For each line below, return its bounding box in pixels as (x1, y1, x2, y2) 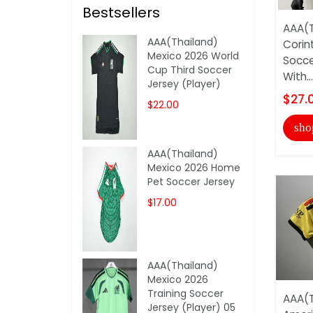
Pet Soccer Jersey (147, 174, 235, 189)
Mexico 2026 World (147, 48, 240, 63)
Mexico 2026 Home (147, 160, 241, 175)
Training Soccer (147, 286, 224, 300)
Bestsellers (82, 2, 160, 22)
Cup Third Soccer (147, 62, 233, 77)
